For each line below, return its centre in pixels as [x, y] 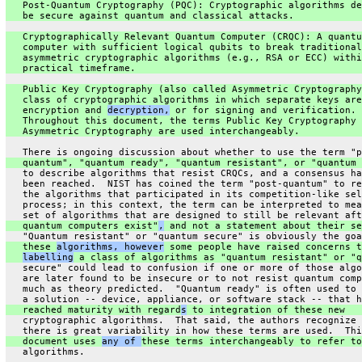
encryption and [56, 110]
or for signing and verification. [263, 110]
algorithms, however [110, 246]
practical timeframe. [70, 68]
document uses [53, 341]
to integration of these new [265, 309]
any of [121, 341]
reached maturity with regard [93, 309]
